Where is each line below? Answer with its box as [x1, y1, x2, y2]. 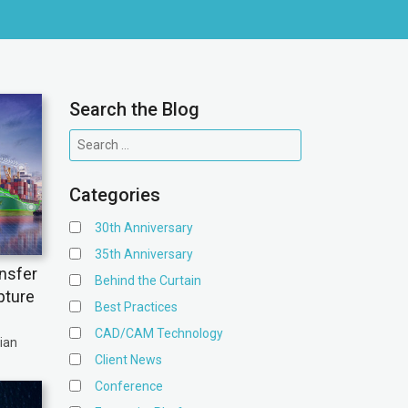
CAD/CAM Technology [95, 326, 223, 341]
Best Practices [95, 300, 178, 314]
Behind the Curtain [95, 273, 201, 288]
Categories [69, 184, 160, 206]
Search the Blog [69, 98, 199, 120]
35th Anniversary [95, 247, 193, 261]
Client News [95, 352, 162, 367]
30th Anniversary [95, 220, 193, 235]
